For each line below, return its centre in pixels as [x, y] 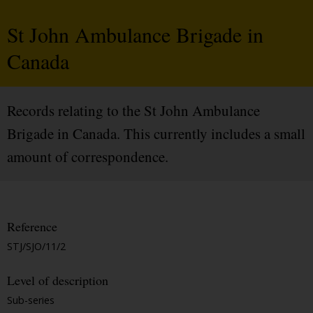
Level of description [58, 281]
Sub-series [31, 300]
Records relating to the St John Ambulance [133, 111]
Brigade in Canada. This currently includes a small [156, 134]
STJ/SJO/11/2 [36, 247]
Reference [32, 227]
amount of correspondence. [88, 157]
